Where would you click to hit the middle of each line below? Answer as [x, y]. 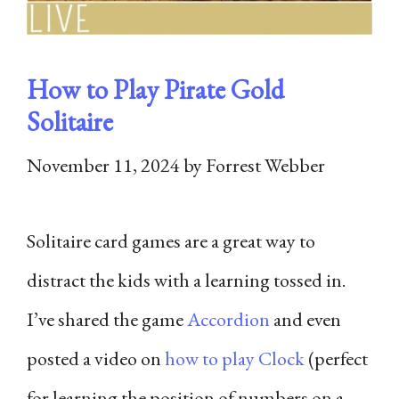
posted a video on [96, 358]
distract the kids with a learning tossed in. [186, 280]
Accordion [228, 319]
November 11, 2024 [103, 165]
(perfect [336, 358]
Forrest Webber [265, 165]
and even [305, 319]
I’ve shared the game [107, 319]
